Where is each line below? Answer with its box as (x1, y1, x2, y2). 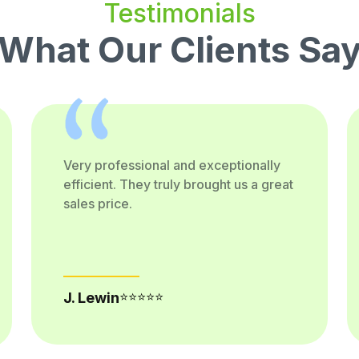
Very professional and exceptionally (63, 157, 280, 173)
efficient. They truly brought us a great (63, 176, 293, 192)
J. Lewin (63, 289, 119, 306)
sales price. (63, 196, 132, 212)
